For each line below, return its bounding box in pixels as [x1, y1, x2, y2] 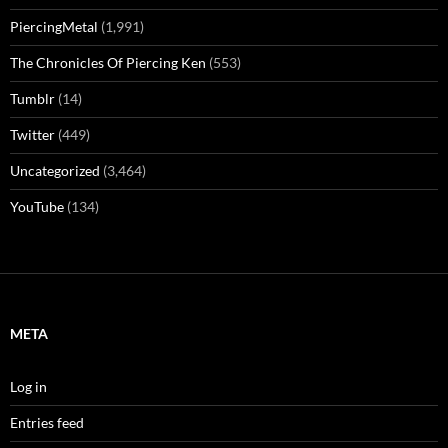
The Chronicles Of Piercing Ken [10, 54, 206, 72]
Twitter [10, 126, 55, 144]
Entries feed [10, 414, 84, 432]
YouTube [10, 198, 64, 216]
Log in [10, 378, 47, 396]
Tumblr [10, 90, 55, 108]
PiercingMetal [10, 18, 98, 36]
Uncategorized [10, 162, 100, 180]
